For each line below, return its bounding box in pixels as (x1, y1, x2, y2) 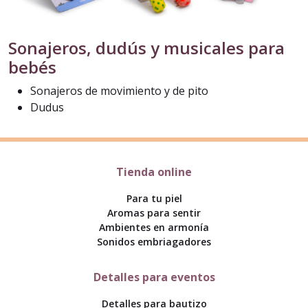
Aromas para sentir (107, 206, 201, 220)
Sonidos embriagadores (97, 235, 211, 249)
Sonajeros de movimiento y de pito (30, 83, 208, 99)
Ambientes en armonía (99, 221, 209, 234)
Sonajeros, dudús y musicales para (8, 36, 285, 60)
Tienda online (116, 164, 192, 180)
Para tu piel (126, 192, 182, 206)
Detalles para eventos (93, 269, 215, 285)
